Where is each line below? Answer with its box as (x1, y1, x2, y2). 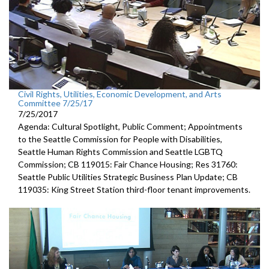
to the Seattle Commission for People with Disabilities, (18, 133, 222, 144)
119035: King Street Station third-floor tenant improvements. (18, 184, 250, 195)
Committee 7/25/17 (18, 97, 92, 108)
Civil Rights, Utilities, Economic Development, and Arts (18, 88, 222, 99)
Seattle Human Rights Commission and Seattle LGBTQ (18, 146, 223, 157)
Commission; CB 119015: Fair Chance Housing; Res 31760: (18, 159, 238, 169)
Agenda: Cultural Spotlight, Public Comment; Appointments (18, 121, 243, 131)
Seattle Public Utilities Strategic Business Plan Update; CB (18, 171, 238, 182)
